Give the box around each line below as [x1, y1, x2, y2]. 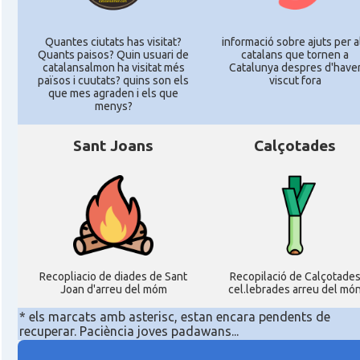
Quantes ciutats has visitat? [45, 35, 182, 48]
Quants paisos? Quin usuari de [38, 48, 189, 61]
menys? [94, 100, 133, 112]
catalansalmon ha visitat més [42, 61, 185, 74]
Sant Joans [73, 137, 153, 154]
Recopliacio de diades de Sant [39, 270, 187, 283]
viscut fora [268, 74, 321, 87]
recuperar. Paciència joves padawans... [18, 324, 239, 338]
